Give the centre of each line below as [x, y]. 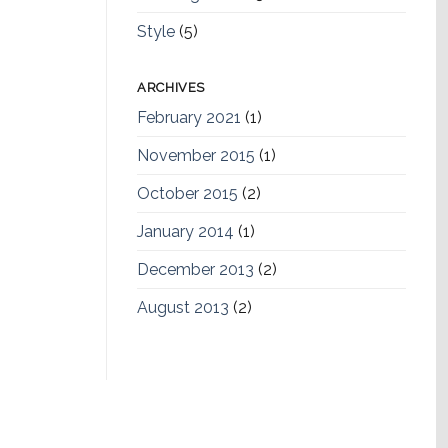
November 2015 [196, 155]
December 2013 [195, 269]
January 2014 [185, 231]
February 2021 [189, 117]
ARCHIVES [171, 87]
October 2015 [187, 193]
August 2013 [183, 307]
